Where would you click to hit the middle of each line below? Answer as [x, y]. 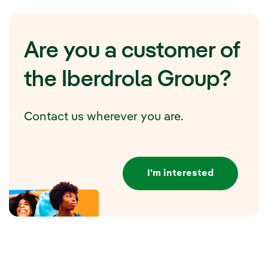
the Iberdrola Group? [128, 80]
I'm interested [180, 174]
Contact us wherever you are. [104, 117]
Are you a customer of [132, 51]
